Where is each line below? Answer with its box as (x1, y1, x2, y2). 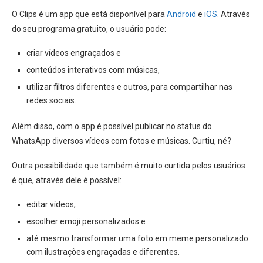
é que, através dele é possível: (12, 175, 122, 185)
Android (167, 9, 196, 19)
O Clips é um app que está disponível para (12, 9, 167, 19)
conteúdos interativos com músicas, (26, 65, 161, 75)
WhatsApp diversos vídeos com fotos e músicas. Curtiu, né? (12, 136, 231, 146)
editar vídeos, (26, 199, 77, 209)
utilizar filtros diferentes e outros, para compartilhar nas (26, 82, 232, 92)
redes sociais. (26, 95, 78, 105)
